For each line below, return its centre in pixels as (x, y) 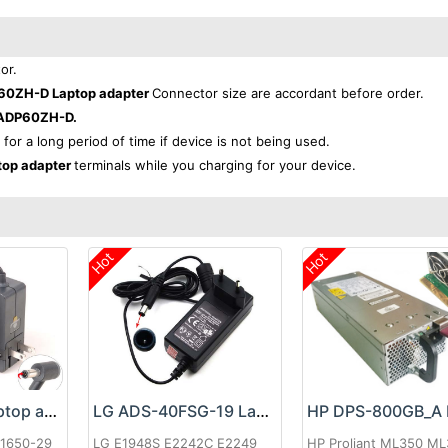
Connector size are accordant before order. (288, 93)
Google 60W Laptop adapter (51, 411)
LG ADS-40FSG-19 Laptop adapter (262, 411)
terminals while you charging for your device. (215, 165)
